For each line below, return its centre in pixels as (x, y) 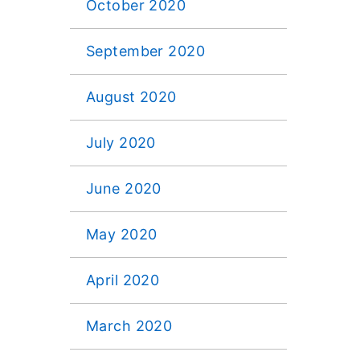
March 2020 (129, 325)
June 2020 (124, 188)
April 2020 (123, 280)
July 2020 (121, 142)
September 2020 (146, 51)
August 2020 (131, 96)
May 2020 (122, 234)
